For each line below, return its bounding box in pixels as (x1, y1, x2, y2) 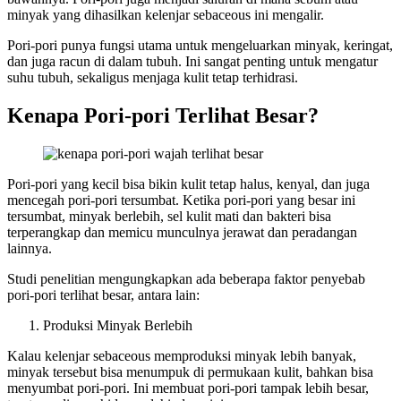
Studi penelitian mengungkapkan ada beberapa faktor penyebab (7, 270, 365, 286)
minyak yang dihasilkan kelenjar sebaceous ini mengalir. (7, 6, 324, 22)
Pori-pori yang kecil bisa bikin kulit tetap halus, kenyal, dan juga (7, 175, 370, 192)
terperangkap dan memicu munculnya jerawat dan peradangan (7, 224, 357, 240)
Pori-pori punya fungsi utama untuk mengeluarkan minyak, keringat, (7, 37, 393, 53)
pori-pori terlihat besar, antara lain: (7, 286, 200, 303)
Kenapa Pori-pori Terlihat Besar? (7, 103, 319, 127)
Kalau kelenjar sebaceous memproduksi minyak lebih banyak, (7, 347, 356, 363)
